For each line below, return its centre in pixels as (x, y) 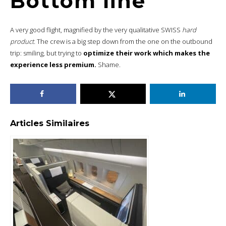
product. (23, 42)
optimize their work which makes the (147, 53)
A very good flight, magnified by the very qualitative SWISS (96, 30)
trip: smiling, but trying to (47, 53)
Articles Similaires (50, 123)
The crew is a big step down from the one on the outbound (124, 42)
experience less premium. (53, 65)
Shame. (108, 65)
